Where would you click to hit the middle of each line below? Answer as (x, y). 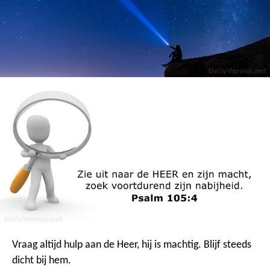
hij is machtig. (170, 245)
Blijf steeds (226, 245)
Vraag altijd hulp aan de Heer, (76, 245)
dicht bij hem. (42, 261)
